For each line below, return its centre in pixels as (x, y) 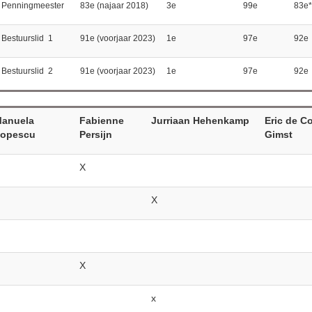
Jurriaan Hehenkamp (200, 120)
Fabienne (101, 120)
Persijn (95, 134)
